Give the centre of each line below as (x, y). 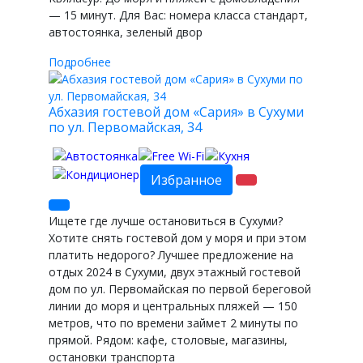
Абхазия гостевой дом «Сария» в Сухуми (176, 112)
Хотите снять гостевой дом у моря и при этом (177, 238)
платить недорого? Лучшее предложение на (171, 255)
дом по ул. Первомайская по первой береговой (180, 289)
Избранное (186, 180)
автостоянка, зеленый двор (126, 32)
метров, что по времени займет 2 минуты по (173, 323)
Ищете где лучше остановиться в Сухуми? (166, 221)
